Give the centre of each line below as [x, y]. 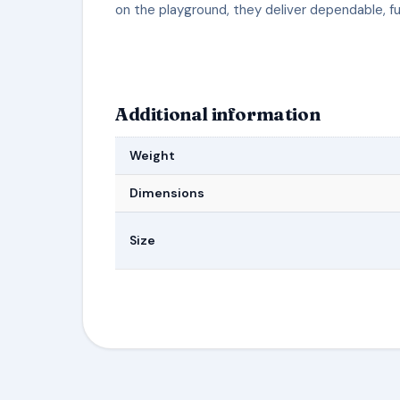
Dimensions [167, 193]
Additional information [218, 114]
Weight [152, 155]
